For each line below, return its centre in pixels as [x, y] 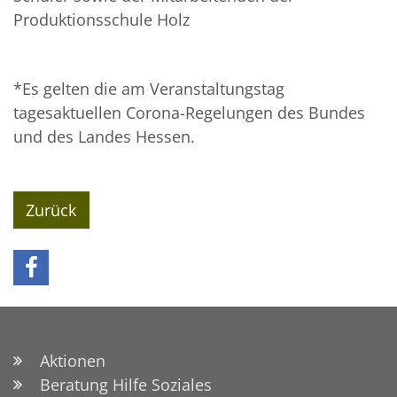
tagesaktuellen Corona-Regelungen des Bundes [189, 113]
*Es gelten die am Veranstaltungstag [149, 89]
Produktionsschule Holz [104, 20]
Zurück [51, 210]
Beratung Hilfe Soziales [126, 384]
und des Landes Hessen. [104, 137]
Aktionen [73, 360]
